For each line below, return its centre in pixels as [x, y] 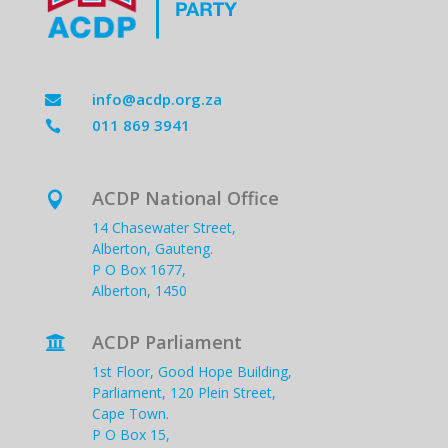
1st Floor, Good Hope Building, [191, 371]
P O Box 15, [130, 434]
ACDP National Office [185, 197]
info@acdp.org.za [156, 98]
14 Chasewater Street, [163, 227]
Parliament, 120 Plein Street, [183, 392]
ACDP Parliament [166, 341]
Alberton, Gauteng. [152, 248]
